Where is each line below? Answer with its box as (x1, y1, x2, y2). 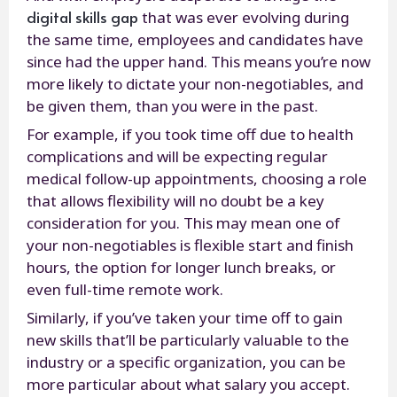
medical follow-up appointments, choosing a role (27, 167, 367, 189)
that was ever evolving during (138, 6, 349, 27)
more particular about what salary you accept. (27, 373, 350, 394)
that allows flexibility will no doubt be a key (27, 190, 324, 211)
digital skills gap (27, 5, 138, 27)
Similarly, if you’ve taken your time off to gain (27, 307, 343, 328)
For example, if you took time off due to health (27, 123, 354, 144)
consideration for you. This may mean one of (27, 212, 340, 233)
